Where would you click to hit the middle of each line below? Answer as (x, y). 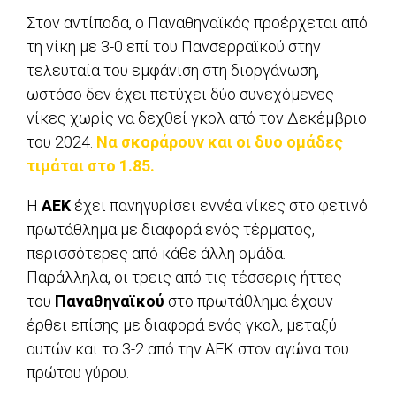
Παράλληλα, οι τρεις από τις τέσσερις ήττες (184, 278)
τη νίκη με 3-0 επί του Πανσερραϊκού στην (174, 47)
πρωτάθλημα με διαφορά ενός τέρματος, (171, 230)
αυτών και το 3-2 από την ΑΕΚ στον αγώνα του (188, 349)
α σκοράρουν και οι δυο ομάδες (225, 142)
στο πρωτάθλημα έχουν (251, 301)
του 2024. (61, 142)
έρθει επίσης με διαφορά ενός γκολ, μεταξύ (182, 325)
